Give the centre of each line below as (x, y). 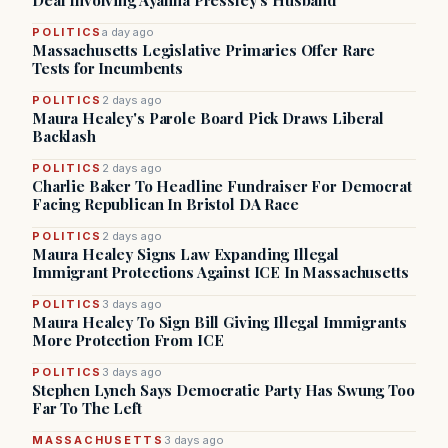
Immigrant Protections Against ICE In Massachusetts (220, 272)
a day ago (128, 32)
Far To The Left (87, 408)
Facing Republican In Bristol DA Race (165, 204)
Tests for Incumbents (107, 68)
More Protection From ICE (128, 340)
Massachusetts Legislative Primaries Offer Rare (204, 50)
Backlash (64, 136)
